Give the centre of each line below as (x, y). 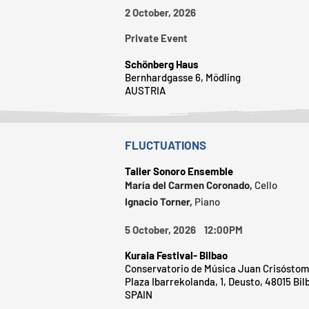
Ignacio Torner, (160, 201)
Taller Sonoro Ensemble (179, 171)
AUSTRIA (145, 90)
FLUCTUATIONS (166, 144)
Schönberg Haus (162, 64)
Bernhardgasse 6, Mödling (183, 77)
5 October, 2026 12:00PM (189, 229)
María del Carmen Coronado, (190, 185)
